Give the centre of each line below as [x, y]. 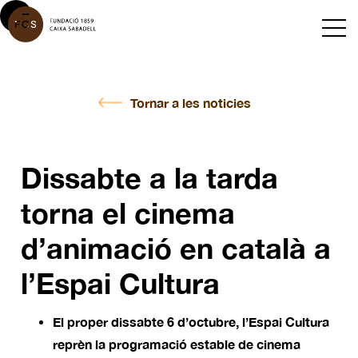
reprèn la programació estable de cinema [177, 344]
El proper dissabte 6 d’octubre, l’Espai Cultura [191, 322]
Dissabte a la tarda [149, 178]
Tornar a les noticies [190, 103]
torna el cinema [128, 213]
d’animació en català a [176, 248]
